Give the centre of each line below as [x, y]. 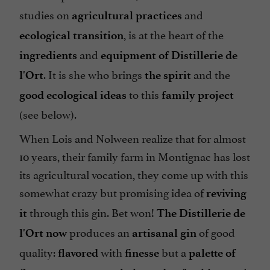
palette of [212, 253]
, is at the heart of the [174, 34]
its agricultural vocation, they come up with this [134, 174]
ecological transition [71, 36]
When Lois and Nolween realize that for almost [133, 138]
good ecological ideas [73, 95]
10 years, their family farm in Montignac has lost [135, 156]
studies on [46, 14]
